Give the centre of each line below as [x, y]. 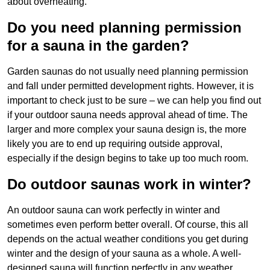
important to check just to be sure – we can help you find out [134, 101]
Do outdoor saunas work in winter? [129, 184]
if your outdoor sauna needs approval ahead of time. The [127, 115]
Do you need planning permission [124, 28]
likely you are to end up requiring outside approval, [115, 144]
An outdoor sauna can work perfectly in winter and [114, 210]
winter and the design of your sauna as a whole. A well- [124, 254]
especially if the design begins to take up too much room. [128, 159]
